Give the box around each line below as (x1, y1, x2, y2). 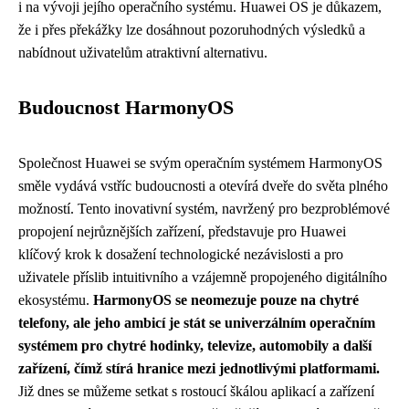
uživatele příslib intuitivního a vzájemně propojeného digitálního (18, 269, 387, 286)
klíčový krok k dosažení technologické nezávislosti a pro (18, 246, 343, 263)
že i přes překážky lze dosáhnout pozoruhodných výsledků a (18, 22, 365, 38)
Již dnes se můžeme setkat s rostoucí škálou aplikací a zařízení (18, 383, 374, 400)
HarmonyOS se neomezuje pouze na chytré (93, 292, 359, 309)
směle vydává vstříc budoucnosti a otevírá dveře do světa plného (18, 178, 388, 194)
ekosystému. (18, 292, 93, 309)
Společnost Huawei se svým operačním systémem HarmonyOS (18, 155, 383, 172)
